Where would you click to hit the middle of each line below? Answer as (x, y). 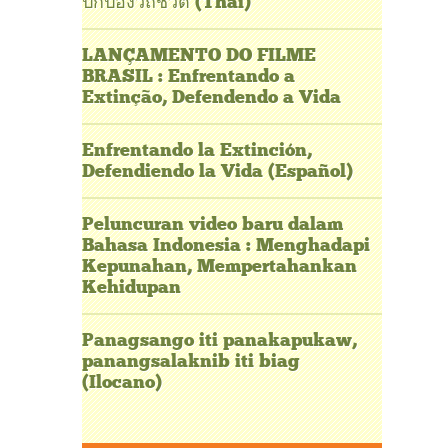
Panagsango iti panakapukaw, (219, 340)
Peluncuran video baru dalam (212, 224)
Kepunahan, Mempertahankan (219, 266)
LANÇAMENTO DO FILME (199, 55)
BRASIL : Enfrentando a (188, 76)
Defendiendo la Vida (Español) (217, 171)
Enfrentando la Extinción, (197, 150)
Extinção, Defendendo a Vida (211, 97)
